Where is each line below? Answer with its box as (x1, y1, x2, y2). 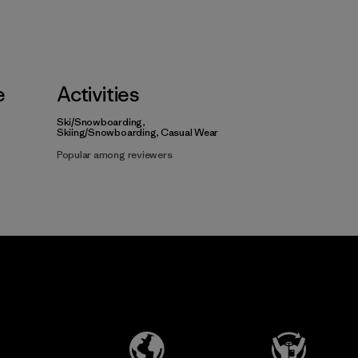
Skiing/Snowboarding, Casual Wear (56, 125, 219, 140)
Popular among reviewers (56, 148, 173, 162)
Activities (56, 82, 139, 108)
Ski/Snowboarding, (56, 115, 145, 129)
